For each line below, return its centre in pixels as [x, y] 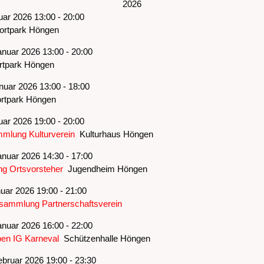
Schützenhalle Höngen [104, 238]
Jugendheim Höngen [105, 169]
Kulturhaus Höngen [114, 134]
